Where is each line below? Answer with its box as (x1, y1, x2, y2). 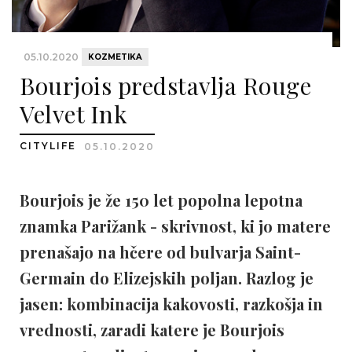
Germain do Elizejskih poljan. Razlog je (20, 267, 313, 288)
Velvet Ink (20, 98, 127, 130)
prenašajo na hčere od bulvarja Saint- (20, 241, 301, 262)
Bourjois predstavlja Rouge (20, 70, 311, 101)
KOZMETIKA (88, 52, 142, 62)
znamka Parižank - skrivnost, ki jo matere (20, 215, 331, 236)
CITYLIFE (20, 140, 80, 152)
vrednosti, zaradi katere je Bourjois (20, 319, 284, 340)
